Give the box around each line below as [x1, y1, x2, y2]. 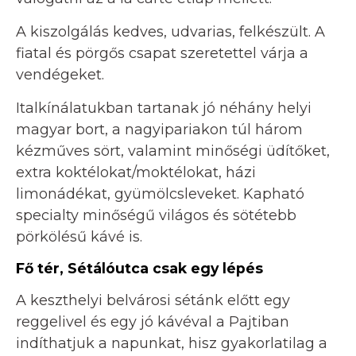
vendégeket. [16, 65, 104, 83]
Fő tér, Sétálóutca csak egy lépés [16, 259, 263, 277]
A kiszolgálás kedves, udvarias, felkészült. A [16, 22, 325, 41]
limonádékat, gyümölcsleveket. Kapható [16, 184, 304, 203]
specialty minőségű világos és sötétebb [16, 206, 296, 224]
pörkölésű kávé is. [16, 227, 142, 246]
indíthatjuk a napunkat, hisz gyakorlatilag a [16, 335, 327, 353]
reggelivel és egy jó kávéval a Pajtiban [16, 313, 289, 331]
